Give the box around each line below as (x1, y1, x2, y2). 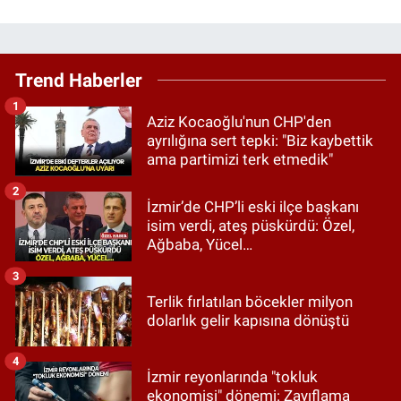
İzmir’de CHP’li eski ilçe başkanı (147, 198, 359, 217)
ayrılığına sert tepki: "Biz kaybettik (147, 132, 373, 150)
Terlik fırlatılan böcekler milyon (147, 292, 353, 311)
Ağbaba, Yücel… (147, 235, 252, 254)
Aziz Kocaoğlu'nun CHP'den (147, 113, 331, 132)
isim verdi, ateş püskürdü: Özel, (147, 217, 354, 235)
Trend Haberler (15, 68, 142, 91)
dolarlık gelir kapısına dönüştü (147, 311, 349, 329)
